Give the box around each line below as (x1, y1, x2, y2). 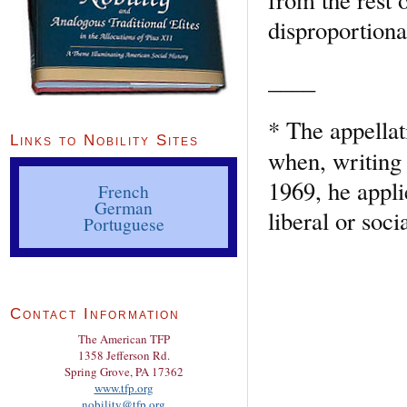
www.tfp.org (94, 380, 154, 397)
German (94, 195, 153, 220)
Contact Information (10, 305, 180, 323)
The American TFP (77, 331, 170, 348)
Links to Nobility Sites (10, 132, 199, 150)
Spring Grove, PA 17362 (64, 363, 184, 381)
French (98, 179, 149, 203)
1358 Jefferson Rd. (77, 347, 170, 364)
